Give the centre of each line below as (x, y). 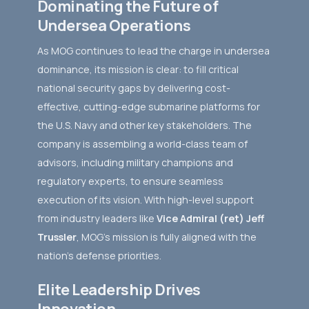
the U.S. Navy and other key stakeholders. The (144, 125)
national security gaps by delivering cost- (133, 88)
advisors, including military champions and (135, 162)
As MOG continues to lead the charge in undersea (153, 50)
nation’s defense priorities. (99, 255)
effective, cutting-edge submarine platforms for (148, 106)
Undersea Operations (114, 25)
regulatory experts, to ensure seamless (130, 181)
